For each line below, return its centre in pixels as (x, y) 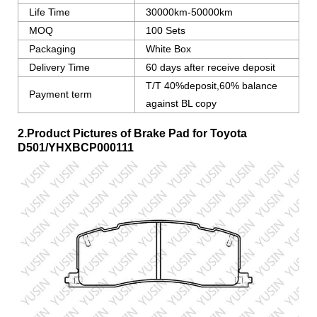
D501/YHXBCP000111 (76, 148)
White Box (168, 49)
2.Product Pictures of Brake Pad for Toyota (132, 134)
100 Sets (166, 31)
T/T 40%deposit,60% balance (212, 86)
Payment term (60, 94)
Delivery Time (59, 68)
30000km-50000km (189, 12)
